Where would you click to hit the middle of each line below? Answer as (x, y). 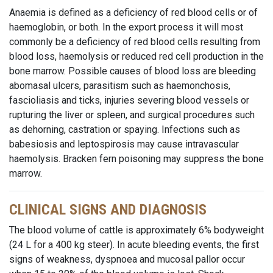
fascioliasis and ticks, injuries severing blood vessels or (129, 100)
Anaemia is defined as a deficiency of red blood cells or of (133, 12)
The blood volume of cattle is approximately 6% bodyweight (136, 230)
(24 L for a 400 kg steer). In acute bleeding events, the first (134, 245)
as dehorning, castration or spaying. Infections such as (125, 129)
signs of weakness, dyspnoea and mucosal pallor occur (127, 259)
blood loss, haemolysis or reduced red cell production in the (136, 56)
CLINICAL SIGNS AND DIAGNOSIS (108, 210)
